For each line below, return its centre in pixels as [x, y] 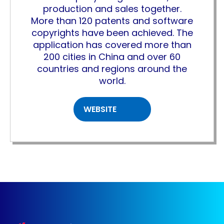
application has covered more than [112, 45]
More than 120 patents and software [112, 21]
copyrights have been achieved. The [112, 33]
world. [112, 81]
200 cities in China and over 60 [112, 57]
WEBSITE [101, 109]
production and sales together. [112, 9]
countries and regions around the [112, 69]
